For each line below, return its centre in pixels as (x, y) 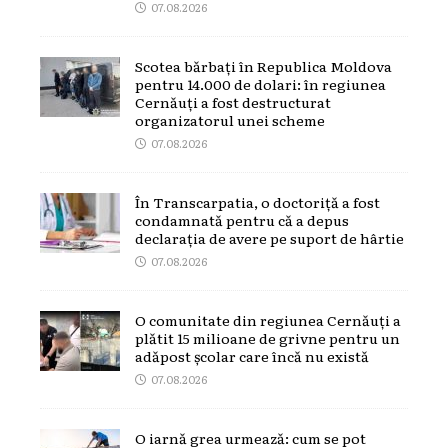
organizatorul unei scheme (230, 119)
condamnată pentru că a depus (242, 219)
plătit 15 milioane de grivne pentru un (267, 337)
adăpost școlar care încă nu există (252, 355)
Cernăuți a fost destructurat (233, 101)
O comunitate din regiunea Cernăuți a (268, 319)
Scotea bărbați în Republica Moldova (263, 65)
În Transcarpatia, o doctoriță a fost (257, 201)
